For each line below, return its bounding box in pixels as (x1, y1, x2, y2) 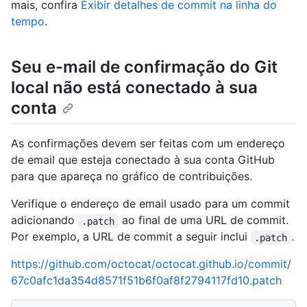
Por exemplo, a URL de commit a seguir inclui (11, 230, 251, 244)
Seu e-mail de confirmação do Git (11, 57, 278, 77)
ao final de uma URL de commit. (118, 213, 292, 228)
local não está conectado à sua (11, 77, 258, 98)
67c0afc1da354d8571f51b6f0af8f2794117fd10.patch (11, 273, 282, 288)
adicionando (11, 213, 78, 228)
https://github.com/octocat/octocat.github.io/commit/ (11, 257, 291, 271)
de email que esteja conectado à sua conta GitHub (11, 153, 275, 167)
